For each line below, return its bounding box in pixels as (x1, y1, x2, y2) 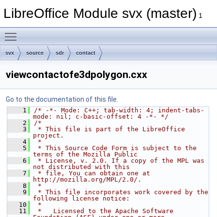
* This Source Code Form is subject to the (34, 144, 197, 152)
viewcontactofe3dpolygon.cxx (6, 69, 147, 80)
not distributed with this (33, 163, 130, 170)
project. (33, 132, 64, 139)
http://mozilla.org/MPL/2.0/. (33, 176, 141, 183)
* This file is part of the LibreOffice (34, 125, 185, 133)
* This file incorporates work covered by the (34, 188, 208, 196)
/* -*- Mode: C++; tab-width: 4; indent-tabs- (34, 107, 204, 114)
